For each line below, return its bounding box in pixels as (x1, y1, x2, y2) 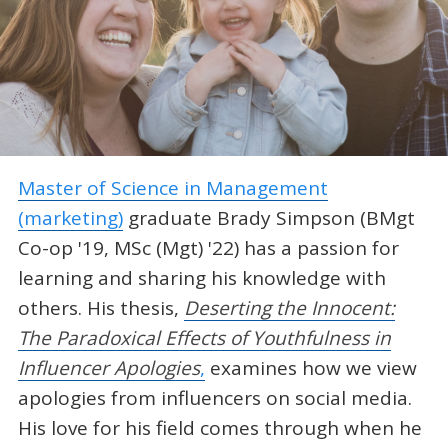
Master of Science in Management (17, 175, 328, 202)
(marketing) (17, 205, 123, 232)
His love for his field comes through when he (17, 415, 422, 442)
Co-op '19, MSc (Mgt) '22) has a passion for (17, 235, 399, 262)
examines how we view (204, 355, 417, 382)
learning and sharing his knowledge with (17, 265, 386, 292)
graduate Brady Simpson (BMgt (122, 205, 415, 232)
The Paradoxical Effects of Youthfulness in (17, 325, 391, 352)
